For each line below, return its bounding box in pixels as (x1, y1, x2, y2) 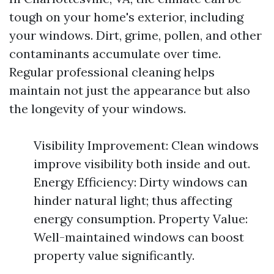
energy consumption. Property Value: (34, 211, 248, 226)
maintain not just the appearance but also (9, 83, 250, 98)
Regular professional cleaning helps (9, 64, 215, 80)
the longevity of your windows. (9, 101, 186, 116)
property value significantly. (34, 248, 194, 263)
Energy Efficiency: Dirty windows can (34, 174, 248, 190)
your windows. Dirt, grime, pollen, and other (9, 28, 262, 43)
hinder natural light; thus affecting (34, 193, 232, 208)
